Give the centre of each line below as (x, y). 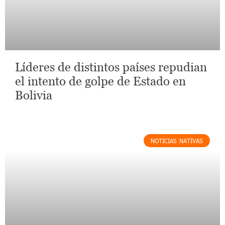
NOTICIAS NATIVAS (177, 140)
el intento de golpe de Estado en (100, 81)
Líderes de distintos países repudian (111, 67)
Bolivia (34, 95)
